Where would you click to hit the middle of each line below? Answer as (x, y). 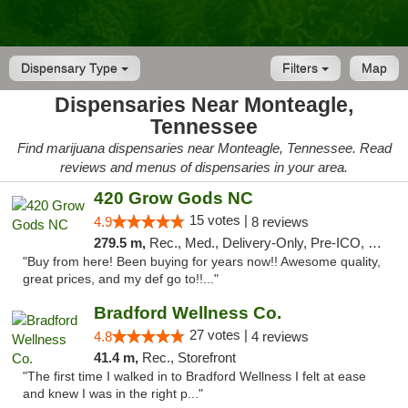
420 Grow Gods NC (173, 198)
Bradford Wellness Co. (187, 313)
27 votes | (220, 335)
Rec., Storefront (189, 357)
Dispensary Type (71, 68)
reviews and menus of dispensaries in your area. (204, 167)
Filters (302, 68)
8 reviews (280, 222)
